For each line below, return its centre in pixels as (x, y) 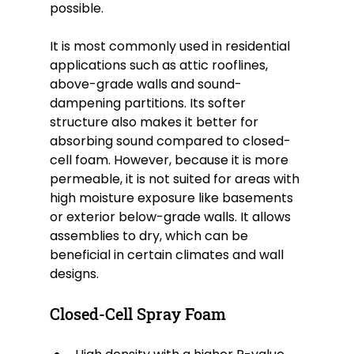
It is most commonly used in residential (171, 47)
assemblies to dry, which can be (150, 236)
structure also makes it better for (155, 122)
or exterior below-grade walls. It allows (171, 217)
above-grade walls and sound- (145, 85)
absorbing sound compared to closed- (170, 141)
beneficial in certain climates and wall (168, 255)
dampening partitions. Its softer (149, 104)
